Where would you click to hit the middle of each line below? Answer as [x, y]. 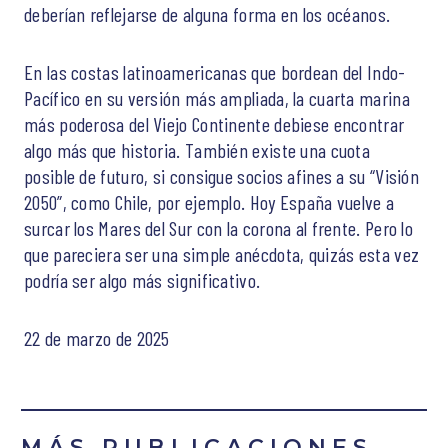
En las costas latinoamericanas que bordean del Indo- [215, 71]
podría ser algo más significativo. [142, 279]
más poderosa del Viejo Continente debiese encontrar [214, 123]
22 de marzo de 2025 [97, 337]
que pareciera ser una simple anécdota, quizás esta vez [222, 253]
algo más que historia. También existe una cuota [197, 149]
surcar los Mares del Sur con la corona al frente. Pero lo [219, 227]
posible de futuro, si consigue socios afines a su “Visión [222, 175]
